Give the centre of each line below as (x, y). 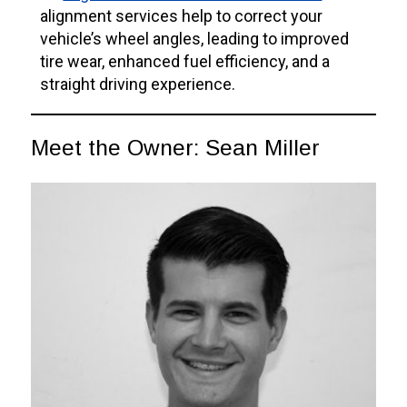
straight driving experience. (138, 84)
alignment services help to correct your (182, 16)
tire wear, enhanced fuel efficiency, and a (185, 62)
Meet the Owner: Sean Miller (176, 148)
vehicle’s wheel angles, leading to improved (195, 39)
